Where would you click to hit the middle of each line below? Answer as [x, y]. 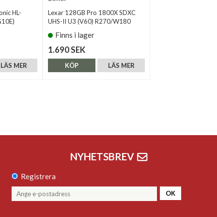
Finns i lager [75, 35]
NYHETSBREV [102, 156]
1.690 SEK [67, 49]
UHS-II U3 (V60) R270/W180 [89, 21]
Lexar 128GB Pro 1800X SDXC [92, 12]
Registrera [38, 177]
